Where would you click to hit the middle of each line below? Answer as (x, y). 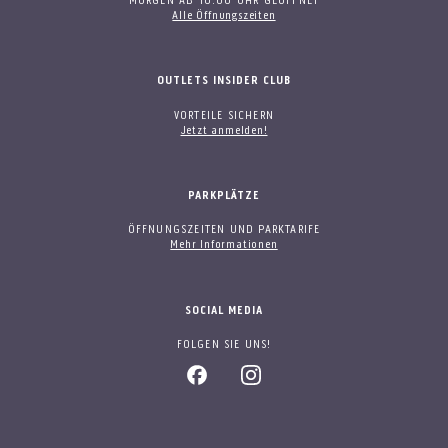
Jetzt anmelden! (224, 130)
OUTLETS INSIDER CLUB (224, 81)
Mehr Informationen (224, 245)
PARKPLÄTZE (224, 196)
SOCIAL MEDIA (224, 310)
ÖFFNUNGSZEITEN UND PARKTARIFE (224, 230)
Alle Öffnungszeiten (224, 15)
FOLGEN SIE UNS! (224, 345)
